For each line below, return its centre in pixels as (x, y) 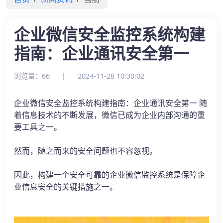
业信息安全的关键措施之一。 (66, 187)
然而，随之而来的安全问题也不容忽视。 (86, 151)
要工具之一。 (38, 127)
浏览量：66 (32, 76)
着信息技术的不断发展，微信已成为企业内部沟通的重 (110, 115)
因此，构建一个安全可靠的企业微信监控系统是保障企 (110, 175)
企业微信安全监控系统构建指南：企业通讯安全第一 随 (111, 103)
